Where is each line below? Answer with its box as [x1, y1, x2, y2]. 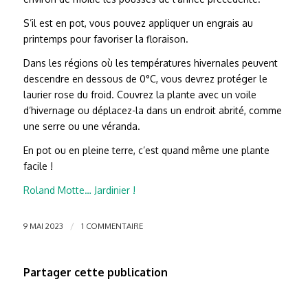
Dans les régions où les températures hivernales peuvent [23, 57, 278, 69]
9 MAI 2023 [23, 220, 63, 231]
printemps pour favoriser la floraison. [23, 33, 188, 45]
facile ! [23, 160, 53, 173]
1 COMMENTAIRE [80, 220, 143, 231]
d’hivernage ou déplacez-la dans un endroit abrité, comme [23, 104, 282, 117]
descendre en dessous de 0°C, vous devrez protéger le [23, 73, 267, 85]
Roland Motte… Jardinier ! [23, 184, 135, 196]
